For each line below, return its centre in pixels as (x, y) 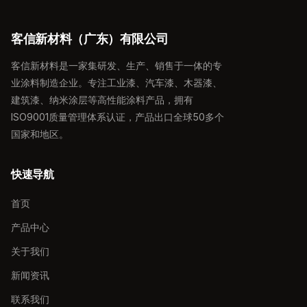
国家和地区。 (40, 134)
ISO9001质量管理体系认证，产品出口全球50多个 (118, 117)
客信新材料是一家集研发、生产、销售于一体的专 (116, 66)
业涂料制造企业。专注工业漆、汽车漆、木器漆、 (116, 83)
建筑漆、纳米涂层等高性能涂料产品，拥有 (102, 100)
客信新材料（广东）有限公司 (90, 39)
